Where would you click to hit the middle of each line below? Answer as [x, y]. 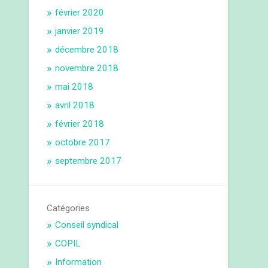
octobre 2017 [83, 143]
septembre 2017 [89, 161]
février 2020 [80, 13]
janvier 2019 [80, 31]
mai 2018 [74, 87]
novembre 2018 [87, 68]
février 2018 [80, 124]
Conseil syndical [87, 225]
